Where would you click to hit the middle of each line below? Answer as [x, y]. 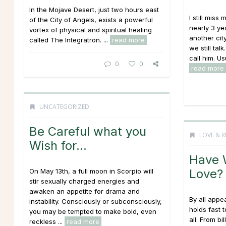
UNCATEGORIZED [64, 107]
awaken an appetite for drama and [84, 191]
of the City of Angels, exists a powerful [91, 20]
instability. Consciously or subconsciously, [96, 201]
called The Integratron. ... [70, 40]
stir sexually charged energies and [84, 181]
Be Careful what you [88, 131]
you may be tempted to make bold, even [93, 211]
